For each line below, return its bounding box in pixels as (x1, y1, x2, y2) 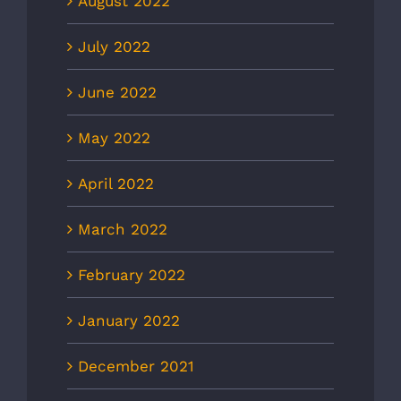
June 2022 (78, 83, 157, 102)
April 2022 (78, 175, 154, 193)
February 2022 (78, 266, 185, 285)
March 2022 (78, 220, 167, 239)
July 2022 (78, 38, 150, 56)
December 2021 (78, 357, 194, 376)
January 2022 (78, 311, 180, 330)
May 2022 (78, 129, 150, 148)
